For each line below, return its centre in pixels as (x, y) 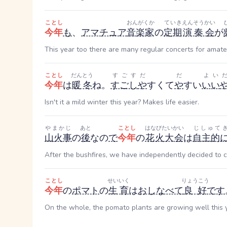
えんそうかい (199, 23)
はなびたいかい (164, 128)
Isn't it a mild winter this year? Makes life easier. (122, 102)
